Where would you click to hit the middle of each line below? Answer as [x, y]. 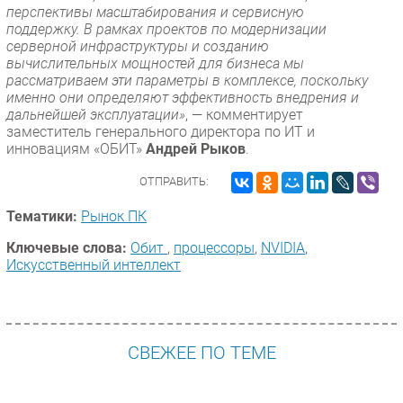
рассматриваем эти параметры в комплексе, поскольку [187, 80]
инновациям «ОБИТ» [76, 148]
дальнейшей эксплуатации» [96, 114]
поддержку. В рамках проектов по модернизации [166, 29]
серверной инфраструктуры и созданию [138, 46]
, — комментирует [244, 114]
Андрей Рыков [196, 148]
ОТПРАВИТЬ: [174, 181]
